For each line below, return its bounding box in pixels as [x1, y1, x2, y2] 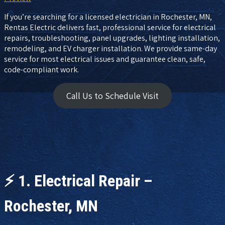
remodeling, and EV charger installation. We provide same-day [4, 43, 217, 54]
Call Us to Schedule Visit [66, 89, 159, 101]
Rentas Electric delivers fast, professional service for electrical [4, 22, 216, 33]
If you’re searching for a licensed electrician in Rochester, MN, [4, 11, 212, 22]
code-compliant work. [4, 64, 79, 75]
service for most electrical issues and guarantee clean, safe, [4, 53, 205, 64]
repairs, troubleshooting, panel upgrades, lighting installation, [4, 32, 220, 43]
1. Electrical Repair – [18, 171, 153, 191]
